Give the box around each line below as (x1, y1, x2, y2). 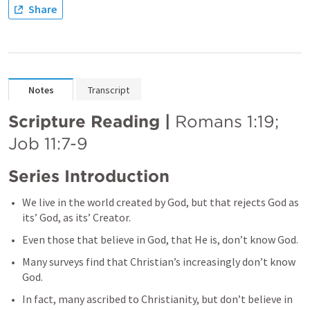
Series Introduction (8, 166, 170, 186)
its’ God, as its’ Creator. (22, 210, 131, 224)
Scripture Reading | (8, 111, 175, 131)
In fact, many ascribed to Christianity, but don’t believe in (22, 292, 293, 306)
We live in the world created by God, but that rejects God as (22, 195, 299, 209)
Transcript (88, 84, 129, 96)
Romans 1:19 (175, 111, 275, 131)
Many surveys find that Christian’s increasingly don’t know (22, 255, 295, 268)
